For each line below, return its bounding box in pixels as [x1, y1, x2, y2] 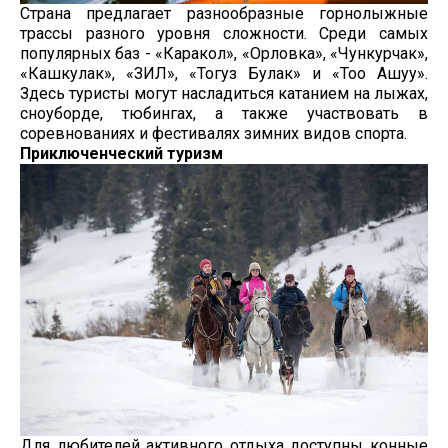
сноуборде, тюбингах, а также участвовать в [20, 103, 428, 123]
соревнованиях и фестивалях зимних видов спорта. [20, 123, 407, 143]
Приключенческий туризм [20, 143, 223, 163]
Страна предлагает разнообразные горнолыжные [20, 3, 428, 23]
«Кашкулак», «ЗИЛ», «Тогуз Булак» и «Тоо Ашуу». [20, 63, 428, 83]
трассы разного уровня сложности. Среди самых [20, 23, 428, 43]
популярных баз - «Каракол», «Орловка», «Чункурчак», [20, 43, 428, 63]
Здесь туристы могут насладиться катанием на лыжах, [20, 83, 428, 103]
